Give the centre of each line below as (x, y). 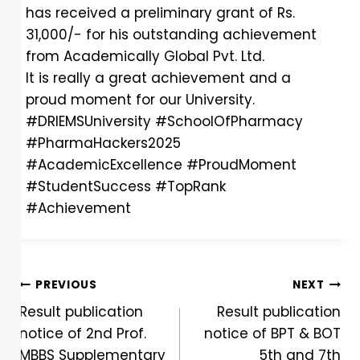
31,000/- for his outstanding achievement (171, 35)
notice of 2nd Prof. (83, 334)
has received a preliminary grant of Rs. (160, 13)
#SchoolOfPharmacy (229, 122)
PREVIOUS (66, 284)
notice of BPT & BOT (272, 334)
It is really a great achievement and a (158, 78)
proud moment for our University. (140, 100)
